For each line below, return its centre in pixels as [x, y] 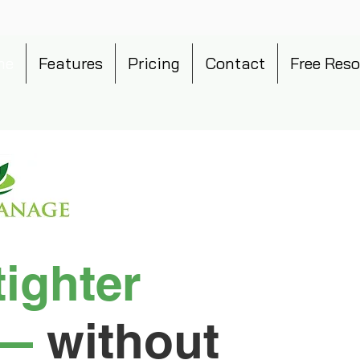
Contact [235, 63]
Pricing [153, 63]
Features [70, 63]
